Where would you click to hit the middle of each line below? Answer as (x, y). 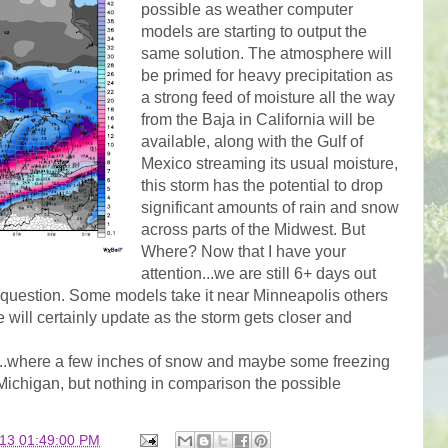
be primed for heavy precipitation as (266, 75)
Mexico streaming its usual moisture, (269, 163)
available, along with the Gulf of (251, 141)
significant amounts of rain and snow (269, 207)
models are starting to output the (253, 31)
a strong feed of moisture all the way (267, 97)
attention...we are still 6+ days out (258, 273)
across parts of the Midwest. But (252, 229)
